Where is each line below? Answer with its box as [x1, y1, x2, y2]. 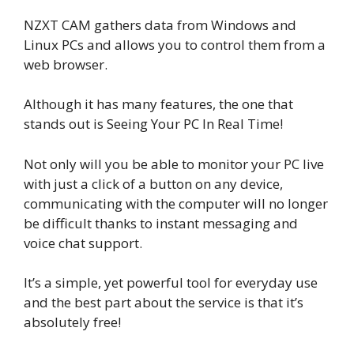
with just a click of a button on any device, [24, 174, 283, 193]
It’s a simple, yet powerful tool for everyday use [24, 273, 318, 292]
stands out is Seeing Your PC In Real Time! [24, 115, 283, 133]
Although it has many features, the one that [24, 95, 293, 113]
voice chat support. [24, 233, 142, 252]
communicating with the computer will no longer [24, 194, 328, 213]
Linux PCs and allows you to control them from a [24, 35, 326, 54]
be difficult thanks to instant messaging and [24, 213, 298, 232]
